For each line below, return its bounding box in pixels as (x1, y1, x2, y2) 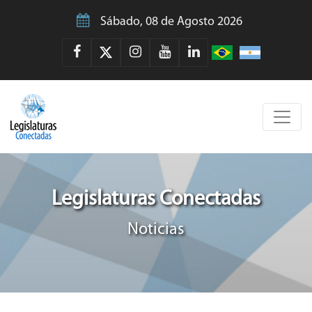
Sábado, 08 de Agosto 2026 (100, 15, 242, 29)
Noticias (127, 221, 185, 239)
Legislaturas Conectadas (52, 189, 260, 211)
